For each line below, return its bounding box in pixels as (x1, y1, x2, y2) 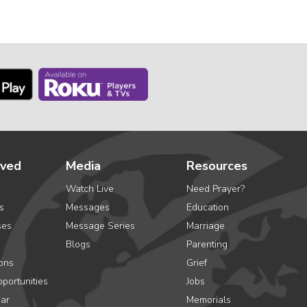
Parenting (186, 238, 228, 251)
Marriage (186, 219, 225, 232)
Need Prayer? (186, 182, 245, 195)
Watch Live (66, 182, 114, 195)
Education (186, 201, 229, 214)
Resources (186, 158, 247, 174)
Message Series (66, 219, 135, 232)
